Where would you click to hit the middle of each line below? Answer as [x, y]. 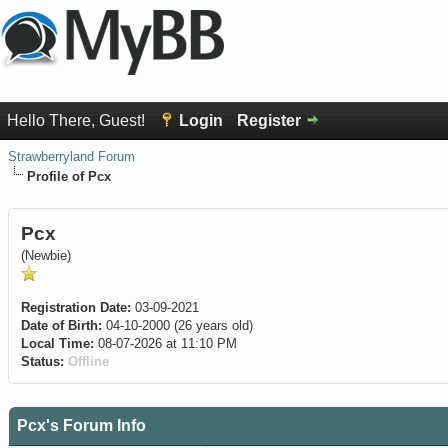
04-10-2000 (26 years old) [177, 325]
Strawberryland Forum [71, 156]
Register [269, 120]
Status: [42, 361]
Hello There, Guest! [78, 120]
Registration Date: [76, 307]
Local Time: [57, 343]
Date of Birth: [61, 325]
